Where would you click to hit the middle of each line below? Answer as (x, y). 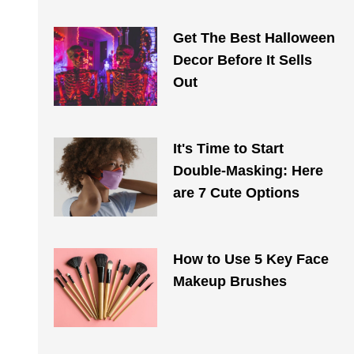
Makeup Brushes (230, 281)
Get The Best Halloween (254, 38)
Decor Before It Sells (242, 60)
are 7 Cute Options (236, 193)
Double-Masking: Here (248, 171)
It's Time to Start (228, 149)
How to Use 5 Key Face (250, 259)
